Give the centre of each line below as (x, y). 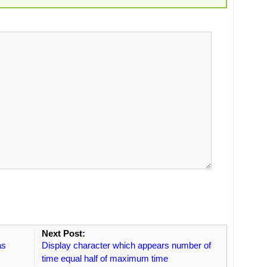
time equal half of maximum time (105, 258)
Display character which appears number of (126, 245)
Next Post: (63, 233)
